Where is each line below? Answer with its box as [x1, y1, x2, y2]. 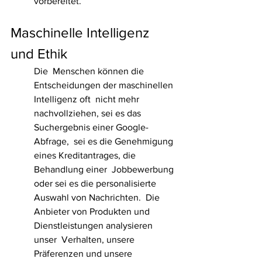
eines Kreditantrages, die [34, 150, 138, 160]
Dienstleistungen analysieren [34, 220, 155, 230]
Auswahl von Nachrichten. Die [34, 192, 162, 202]
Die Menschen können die [34, 66, 146, 76]
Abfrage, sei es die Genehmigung [34, 136, 175, 146]
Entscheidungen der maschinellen [34, 80, 175, 90]
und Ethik [11, 46, 67, 61]
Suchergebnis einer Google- [34, 122, 149, 132]
